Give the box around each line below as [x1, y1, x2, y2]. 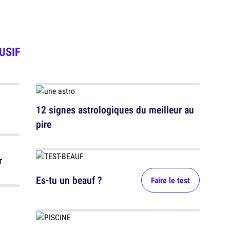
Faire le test [151, 175, 190, 186]
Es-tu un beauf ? [36, 173, 102, 187]
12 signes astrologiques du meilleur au [36, 103, 194, 117]
